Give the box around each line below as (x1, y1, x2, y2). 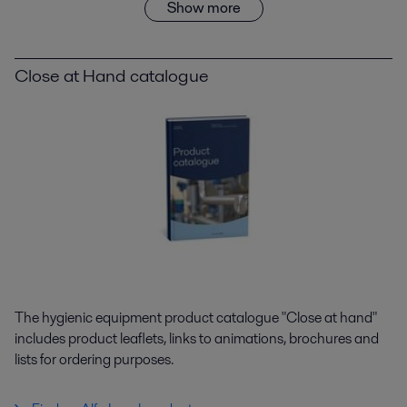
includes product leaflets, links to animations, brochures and (15, 328, 379, 350)
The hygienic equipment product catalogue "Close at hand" (15, 307, 377, 329)
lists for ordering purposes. (15, 349, 174, 371)
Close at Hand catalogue (15, 63, 209, 89)
